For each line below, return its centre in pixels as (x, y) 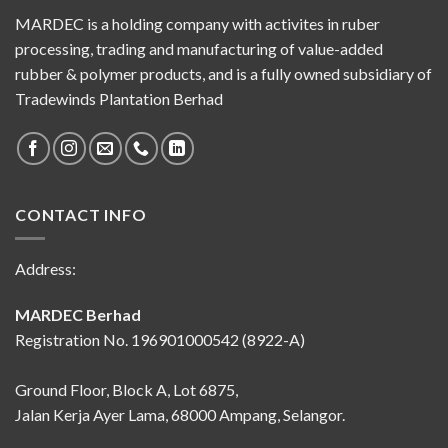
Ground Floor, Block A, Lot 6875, (126, 390)
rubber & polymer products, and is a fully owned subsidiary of (223, 73)
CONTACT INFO (81, 214)
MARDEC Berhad (78, 315)
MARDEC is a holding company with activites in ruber (197, 23)
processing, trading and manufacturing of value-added (199, 48)
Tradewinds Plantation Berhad (119, 98)
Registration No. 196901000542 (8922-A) (160, 340)
